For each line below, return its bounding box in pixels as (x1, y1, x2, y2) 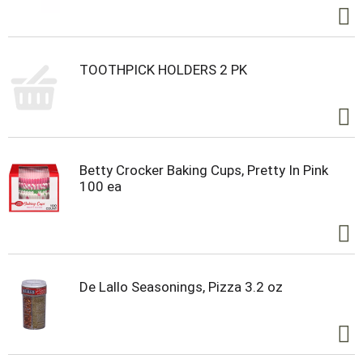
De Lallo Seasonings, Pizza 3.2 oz (79, 279, 283, 296)
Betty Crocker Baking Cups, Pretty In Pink (79, 162, 328, 179)
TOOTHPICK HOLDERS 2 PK (79, 62, 247, 79)
